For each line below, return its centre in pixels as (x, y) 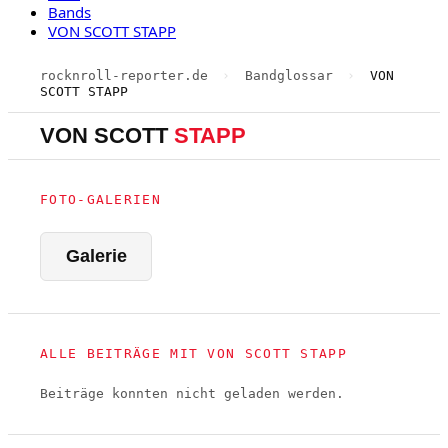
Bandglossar (288, 75)
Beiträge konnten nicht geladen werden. (192, 393)
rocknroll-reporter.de (124, 75)
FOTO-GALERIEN (100, 199)
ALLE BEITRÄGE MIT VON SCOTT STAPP (193, 353)
